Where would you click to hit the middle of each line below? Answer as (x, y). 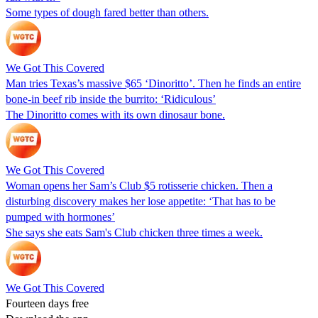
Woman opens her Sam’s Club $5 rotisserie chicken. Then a (139, 185)
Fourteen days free (47, 303)
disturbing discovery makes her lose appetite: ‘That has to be (141, 201)
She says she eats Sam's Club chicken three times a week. (134, 232)
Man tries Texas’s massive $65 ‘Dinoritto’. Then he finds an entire (153, 83)
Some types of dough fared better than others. (107, 12)
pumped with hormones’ (60, 216)
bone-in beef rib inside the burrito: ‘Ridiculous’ (111, 99)
